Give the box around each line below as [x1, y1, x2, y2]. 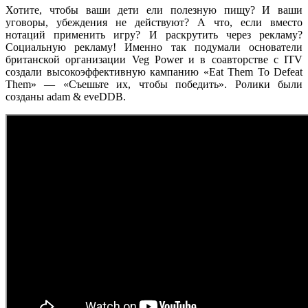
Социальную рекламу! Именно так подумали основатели [5, 41, 302, 53]
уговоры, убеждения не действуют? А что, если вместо [5, 16, 302, 28]
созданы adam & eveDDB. [5, 90, 126, 102]
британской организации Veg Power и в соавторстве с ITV [5, 53, 302, 65]
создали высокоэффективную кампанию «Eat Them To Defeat [5, 65, 302, 78]
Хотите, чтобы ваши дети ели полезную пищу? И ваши [5, 3, 302, 16]
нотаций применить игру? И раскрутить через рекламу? [5, 28, 302, 41]
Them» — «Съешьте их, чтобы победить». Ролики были [5, 78, 302, 90]
